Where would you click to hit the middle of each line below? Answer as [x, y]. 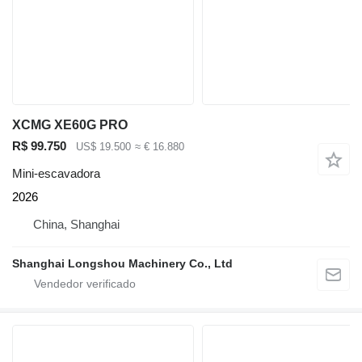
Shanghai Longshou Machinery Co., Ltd [122, 264]
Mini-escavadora [56, 174]
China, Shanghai [76, 225]
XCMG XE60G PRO [70, 124]
